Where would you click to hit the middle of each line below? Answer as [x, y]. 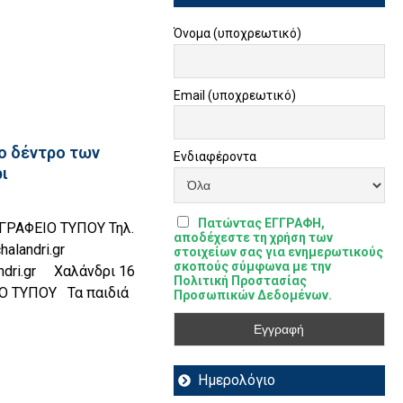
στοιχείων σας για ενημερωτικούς [278, 252]
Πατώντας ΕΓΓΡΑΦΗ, [261, 224]
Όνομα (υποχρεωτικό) [237, 33]
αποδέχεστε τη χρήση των [253, 238]
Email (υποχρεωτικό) [234, 95]
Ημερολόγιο [237, 381]
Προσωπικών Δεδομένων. [252, 296]
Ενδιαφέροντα [215, 157]
